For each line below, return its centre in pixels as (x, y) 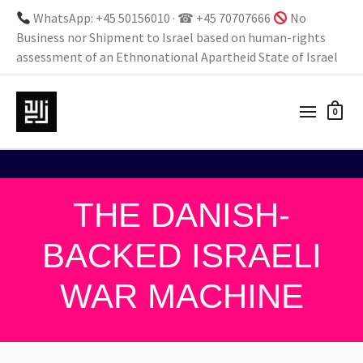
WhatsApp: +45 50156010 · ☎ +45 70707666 (152, 18)
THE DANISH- (181, 215)
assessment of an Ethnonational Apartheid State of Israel (177, 57)
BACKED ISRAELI (181, 256)
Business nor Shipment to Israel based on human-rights (171, 37)
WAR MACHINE (181, 296)
